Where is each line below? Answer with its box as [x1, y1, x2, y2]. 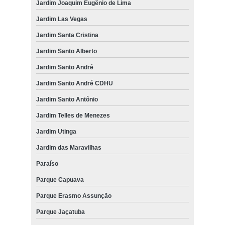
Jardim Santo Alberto [36, 48, 97, 55]
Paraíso [36, 160, 58, 168]
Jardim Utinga [36, 128, 76, 136]
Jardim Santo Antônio [36, 96, 98, 103]
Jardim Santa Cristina [36, 32, 98, 39]
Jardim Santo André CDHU [36, 80, 113, 87]
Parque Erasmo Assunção [36, 192, 111, 200]
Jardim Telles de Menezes [36, 112, 110, 120]
